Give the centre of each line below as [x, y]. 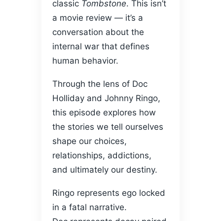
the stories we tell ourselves [108, 127]
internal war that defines [101, 47]
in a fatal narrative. [90, 207]
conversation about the [98, 32]
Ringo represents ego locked [109, 193]
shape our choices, [90, 141]
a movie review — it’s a [98, 18]
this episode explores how [104, 113]
